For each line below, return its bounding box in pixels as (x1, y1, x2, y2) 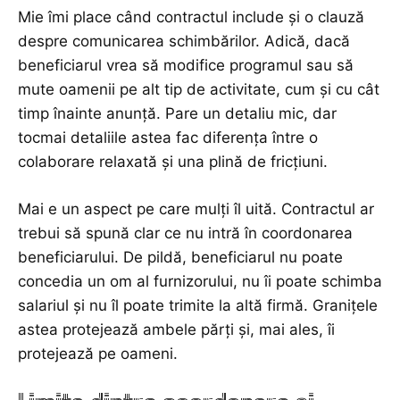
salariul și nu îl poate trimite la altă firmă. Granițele (18, 296, 378, 315)
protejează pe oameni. (18, 345, 178, 363)
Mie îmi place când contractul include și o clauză (18, 8, 364, 27)
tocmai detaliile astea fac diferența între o (18, 129, 318, 147)
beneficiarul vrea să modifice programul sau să (18, 56, 354, 75)
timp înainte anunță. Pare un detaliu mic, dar (18, 104, 337, 123)
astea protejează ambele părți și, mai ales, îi (18, 321, 335, 339)
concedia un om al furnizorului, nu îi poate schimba (18, 272, 382, 291)
